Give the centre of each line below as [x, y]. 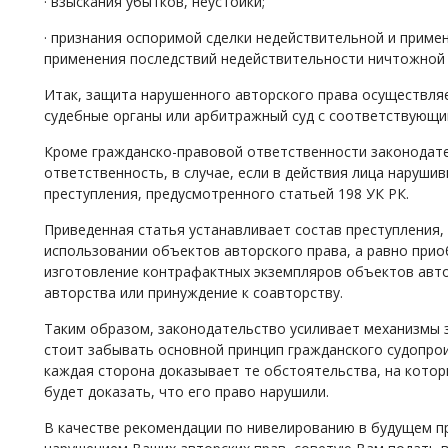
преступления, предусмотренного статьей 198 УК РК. [226, 193]
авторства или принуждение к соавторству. [193, 292]
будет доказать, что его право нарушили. [186, 391]
